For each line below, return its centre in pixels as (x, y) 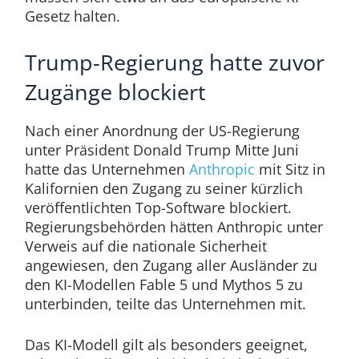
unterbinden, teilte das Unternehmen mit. (167, 304)
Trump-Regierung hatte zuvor (174, 63)
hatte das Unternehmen (107, 169)
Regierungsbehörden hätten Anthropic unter (173, 227)
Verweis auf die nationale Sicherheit (145, 246)
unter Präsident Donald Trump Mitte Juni (161, 150)
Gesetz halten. (74, 16)
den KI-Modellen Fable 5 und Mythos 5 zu (163, 285)
